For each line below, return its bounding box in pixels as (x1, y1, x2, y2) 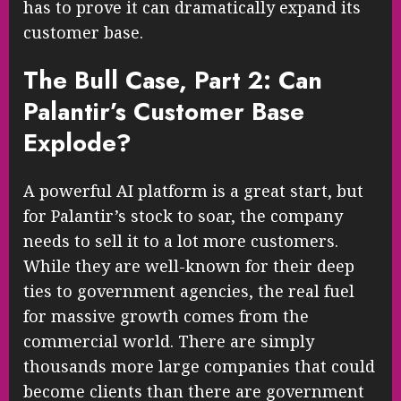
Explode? (23, 125, 132, 161)
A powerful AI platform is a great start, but (23, 180, 363, 202)
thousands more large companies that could (23, 355, 375, 378)
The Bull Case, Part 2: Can (23, 63, 322, 98)
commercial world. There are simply (23, 330, 314, 353)
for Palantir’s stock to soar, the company (23, 205, 343, 227)
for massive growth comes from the (23, 305, 309, 328)
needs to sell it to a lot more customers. (23, 230, 338, 252)
